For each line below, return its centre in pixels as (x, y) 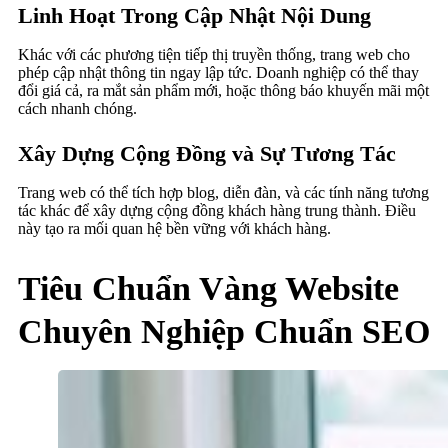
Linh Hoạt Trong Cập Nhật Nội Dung (194, 16)
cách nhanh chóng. (77, 109)
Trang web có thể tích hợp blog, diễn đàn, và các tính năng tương (223, 193)
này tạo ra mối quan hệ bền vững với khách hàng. (174, 229)
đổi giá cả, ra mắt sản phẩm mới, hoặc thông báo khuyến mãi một (223, 91)
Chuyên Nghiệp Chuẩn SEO (224, 331)
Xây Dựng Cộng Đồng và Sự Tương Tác (207, 154)
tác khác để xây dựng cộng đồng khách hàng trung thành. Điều (217, 211)
